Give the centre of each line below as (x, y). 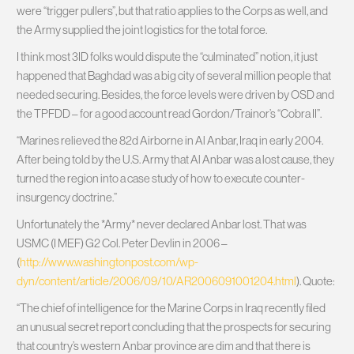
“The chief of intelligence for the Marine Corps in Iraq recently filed (171, 307)
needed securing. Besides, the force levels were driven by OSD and (175, 94)
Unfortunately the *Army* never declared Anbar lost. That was (162, 224)
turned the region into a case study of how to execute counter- (161, 178)
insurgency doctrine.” (67, 197)
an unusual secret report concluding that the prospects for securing (174, 326)
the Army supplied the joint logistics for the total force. (142, 29)
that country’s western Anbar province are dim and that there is (164, 345)
